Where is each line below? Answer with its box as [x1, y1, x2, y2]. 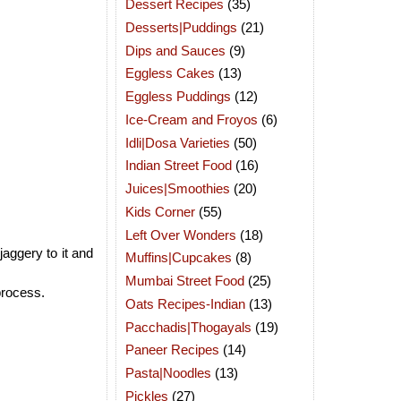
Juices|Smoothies [125, 181, 230, 196]
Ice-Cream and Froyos [125, 111, 258, 127]
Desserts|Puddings [125, 19, 237, 35]
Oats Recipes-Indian [125, 295, 245, 311]
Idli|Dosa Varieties [125, 134, 230, 150]
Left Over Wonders [125, 226, 236, 243]
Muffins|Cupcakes [125, 250, 232, 266]
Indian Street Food [125, 158, 232, 174]
